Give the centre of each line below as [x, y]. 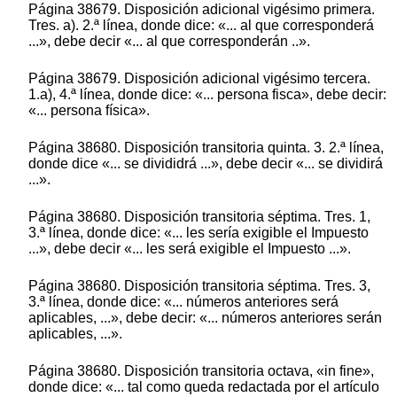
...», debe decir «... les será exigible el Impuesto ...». [190, 249]
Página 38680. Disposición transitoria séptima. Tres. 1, [199, 217]
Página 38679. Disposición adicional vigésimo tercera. [199, 79]
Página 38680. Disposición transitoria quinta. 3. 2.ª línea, [206, 148]
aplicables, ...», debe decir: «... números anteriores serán [205, 318]
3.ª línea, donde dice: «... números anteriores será [183, 302]
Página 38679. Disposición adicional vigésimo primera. [202, 10]
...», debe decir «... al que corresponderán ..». [169, 42]
